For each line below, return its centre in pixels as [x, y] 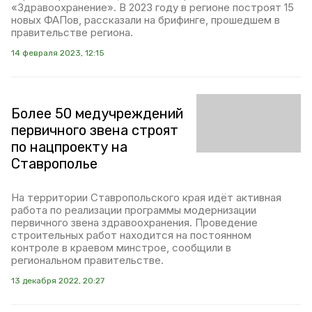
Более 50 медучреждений [97, 114]
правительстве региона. [72, 32]
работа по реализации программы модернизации [134, 210]
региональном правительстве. [87, 260]
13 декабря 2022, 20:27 [58, 281]
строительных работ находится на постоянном [131, 235]
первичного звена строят [95, 130]
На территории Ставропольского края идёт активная [146, 197]
